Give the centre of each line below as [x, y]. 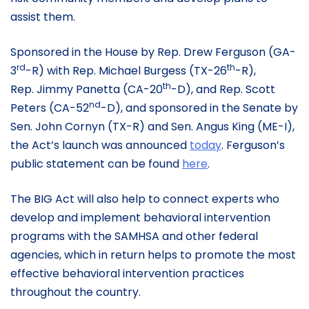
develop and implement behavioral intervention [140, 218]
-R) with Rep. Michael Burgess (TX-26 [126, 71]
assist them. [43, 17]
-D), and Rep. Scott [223, 90]
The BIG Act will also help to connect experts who [145, 199]
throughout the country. [76, 292]
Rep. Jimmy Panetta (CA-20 [87, 90]
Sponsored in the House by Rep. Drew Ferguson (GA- [153, 52]
